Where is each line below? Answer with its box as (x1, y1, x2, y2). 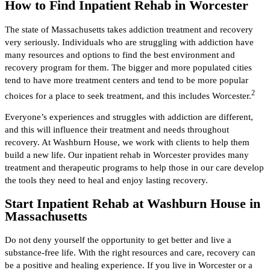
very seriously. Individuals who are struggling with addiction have (5, 37, 254, 47)
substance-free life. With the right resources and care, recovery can (5, 248, 256, 258)
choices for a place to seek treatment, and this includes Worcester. (5, 90, 251, 101)
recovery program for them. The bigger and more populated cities (5, 62, 252, 72)
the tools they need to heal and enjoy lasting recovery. (5, 175, 210, 186)
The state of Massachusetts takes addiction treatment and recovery (5, 24, 253, 34)
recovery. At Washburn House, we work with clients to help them (5, 137, 250, 148)
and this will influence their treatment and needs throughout (5, 125, 229, 135)
